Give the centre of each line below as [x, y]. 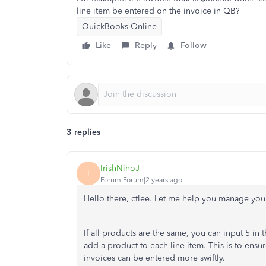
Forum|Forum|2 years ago [141, 180]
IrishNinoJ [120, 168]
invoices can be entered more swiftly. [154, 258]
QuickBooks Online [119, 26]
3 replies [83, 132]
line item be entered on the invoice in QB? [158, 11]
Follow [194, 45]
